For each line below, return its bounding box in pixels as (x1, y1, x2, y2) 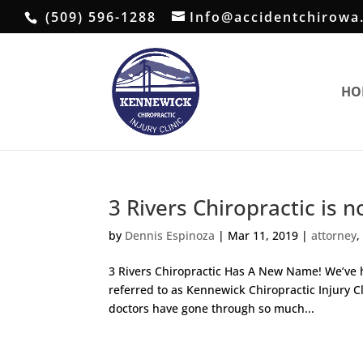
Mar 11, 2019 (228, 228, 299, 243)
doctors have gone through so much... (109, 301, 315, 316)
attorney (311, 228, 357, 243)
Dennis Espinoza (125, 228, 216, 243)
